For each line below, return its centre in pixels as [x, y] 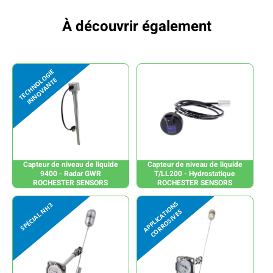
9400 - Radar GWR [70, 173]
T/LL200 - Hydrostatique [195, 173]
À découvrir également [136, 26]
